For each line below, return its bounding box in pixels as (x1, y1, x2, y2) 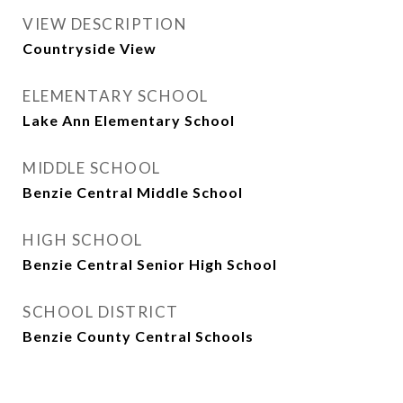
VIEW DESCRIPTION (22, 14, 187, 33)
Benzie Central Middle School (22, 184, 243, 201)
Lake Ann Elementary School (22, 112, 235, 129)
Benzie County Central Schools (22, 327, 254, 345)
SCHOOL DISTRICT (22, 302, 179, 321)
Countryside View (22, 40, 157, 57)
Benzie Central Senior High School (22, 255, 277, 273)
